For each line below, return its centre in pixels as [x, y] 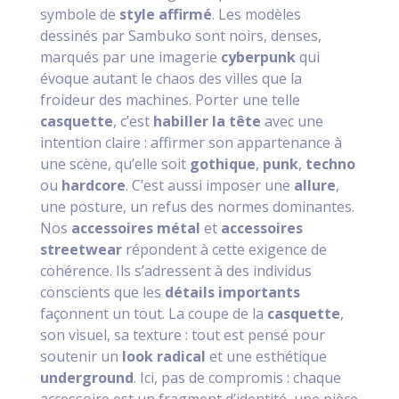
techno [330, 164]
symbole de [79, 15]
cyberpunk [258, 57]
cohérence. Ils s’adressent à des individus [175, 271]
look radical [163, 357]
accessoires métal [135, 228]
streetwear [81, 250]
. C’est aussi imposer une [209, 186]
